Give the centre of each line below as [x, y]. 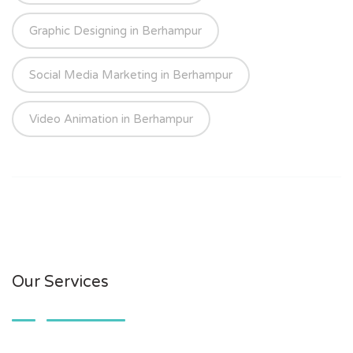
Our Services [60, 282]
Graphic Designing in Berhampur [115, 31]
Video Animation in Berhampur [111, 119]
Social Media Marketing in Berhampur [131, 75]
